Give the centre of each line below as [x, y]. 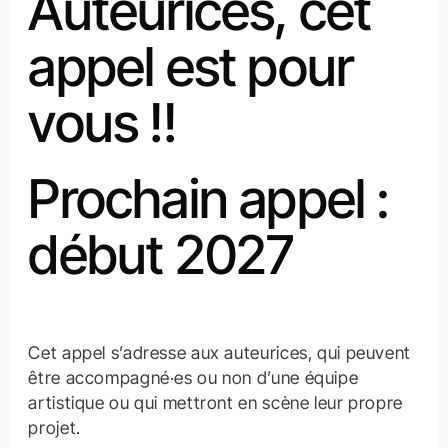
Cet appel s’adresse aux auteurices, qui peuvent [219, 353]
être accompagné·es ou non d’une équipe [193, 378]
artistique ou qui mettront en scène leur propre [215, 403]
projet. [54, 428]
